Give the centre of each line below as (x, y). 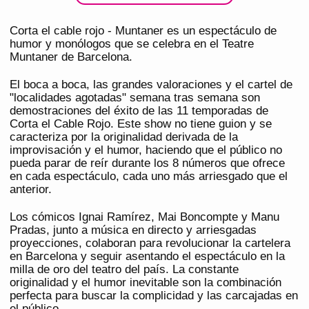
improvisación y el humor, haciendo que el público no (146, 150)
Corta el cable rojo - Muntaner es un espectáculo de (143, 31)
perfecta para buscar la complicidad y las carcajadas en (154, 296)
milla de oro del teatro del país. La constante (124, 270)
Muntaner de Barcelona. (71, 57)
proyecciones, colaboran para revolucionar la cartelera (150, 243)
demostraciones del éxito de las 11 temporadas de (139, 111)
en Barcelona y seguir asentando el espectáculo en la (147, 257)
